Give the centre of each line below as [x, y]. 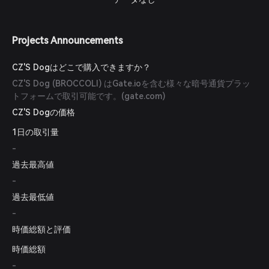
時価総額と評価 [41, 229]
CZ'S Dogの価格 [44, 112]
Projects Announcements [68, 41]
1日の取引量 [35, 132]
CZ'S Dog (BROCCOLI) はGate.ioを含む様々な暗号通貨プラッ [131, 83]
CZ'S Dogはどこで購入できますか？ [81, 67]
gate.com [143, 96]
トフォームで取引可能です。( [68, 96]
